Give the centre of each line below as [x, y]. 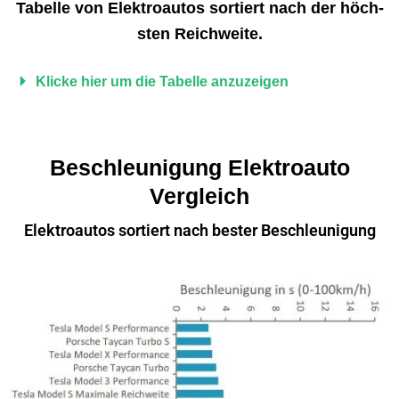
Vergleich [199, 195]
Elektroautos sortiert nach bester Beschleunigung [199, 230]
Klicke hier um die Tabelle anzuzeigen [162, 81]
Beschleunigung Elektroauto [199, 167]
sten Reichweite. [199, 34]
